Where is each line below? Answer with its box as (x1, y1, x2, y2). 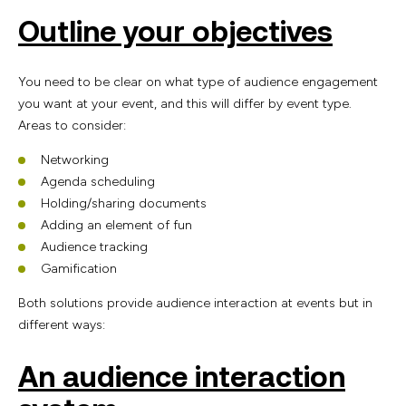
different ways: (18, 317, 105, 333)
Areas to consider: (18, 118, 130, 134)
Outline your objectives (18, 14, 333, 48)
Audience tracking (41, 239, 151, 256)
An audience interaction (18, 359, 345, 393)
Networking (41, 152, 109, 169)
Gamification (41, 261, 117, 277)
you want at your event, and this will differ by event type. (18, 96, 352, 112)
